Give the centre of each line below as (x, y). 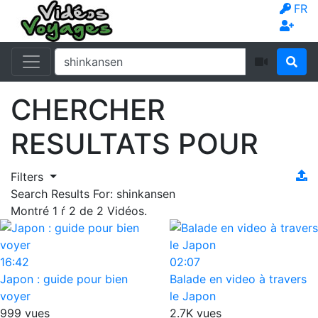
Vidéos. (125, 210)
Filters (29, 176)
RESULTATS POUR (135, 144)
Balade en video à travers (238, 279)
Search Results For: (64, 193)
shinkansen (146, 193)
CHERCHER (88, 110)
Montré (32, 210)
